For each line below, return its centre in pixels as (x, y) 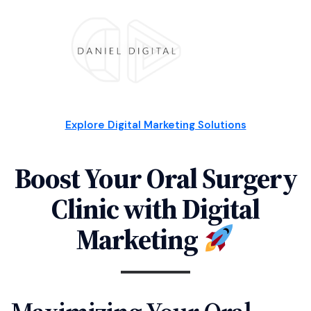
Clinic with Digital (155, 209)
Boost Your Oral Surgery (155, 178)
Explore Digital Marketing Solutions (155, 125)
